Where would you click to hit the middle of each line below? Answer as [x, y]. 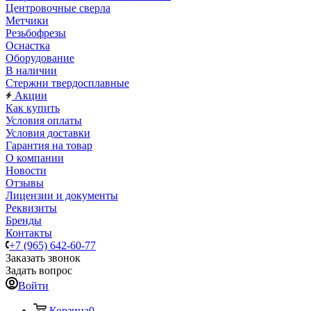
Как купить [33, 108]
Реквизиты [31, 208]
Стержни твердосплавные [67, 83]
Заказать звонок [43, 258]
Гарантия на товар [49, 145]
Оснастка [28, 45]
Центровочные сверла [58, 8]
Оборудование [40, 58]
